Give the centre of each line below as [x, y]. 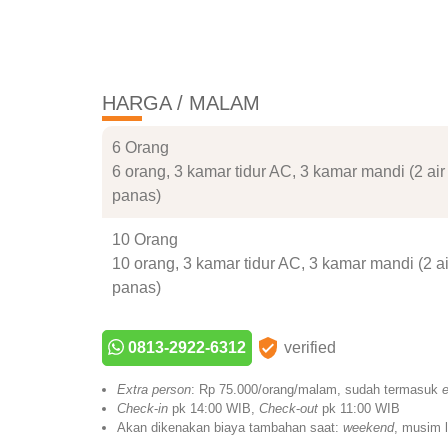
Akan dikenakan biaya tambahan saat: [230, 427]
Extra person [154, 389]
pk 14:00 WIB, [213, 408]
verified [308, 348]
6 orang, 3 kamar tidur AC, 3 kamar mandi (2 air [278, 172]
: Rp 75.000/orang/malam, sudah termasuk [316, 389]
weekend [368, 427]
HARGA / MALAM [181, 103]
